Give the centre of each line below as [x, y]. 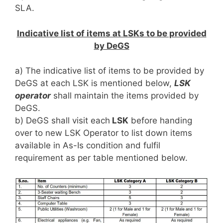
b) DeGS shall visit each [62, 121]
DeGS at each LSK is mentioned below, [95, 83]
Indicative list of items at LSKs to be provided [111, 33]
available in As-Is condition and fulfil [88, 146]
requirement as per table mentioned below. [101, 158]
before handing [160, 121]
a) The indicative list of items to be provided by [110, 71]
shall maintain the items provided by [125, 96]
